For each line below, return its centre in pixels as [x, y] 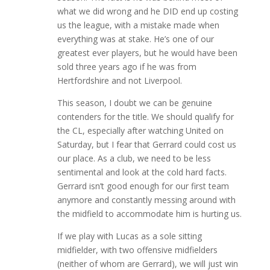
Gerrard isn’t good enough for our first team [143, 186]
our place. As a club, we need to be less [134, 158]
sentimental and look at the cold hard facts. [142, 172]
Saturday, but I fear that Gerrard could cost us [146, 144]
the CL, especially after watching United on [140, 130]
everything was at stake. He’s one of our [135, 39]
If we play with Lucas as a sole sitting [129, 236]
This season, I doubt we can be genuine [134, 102]
